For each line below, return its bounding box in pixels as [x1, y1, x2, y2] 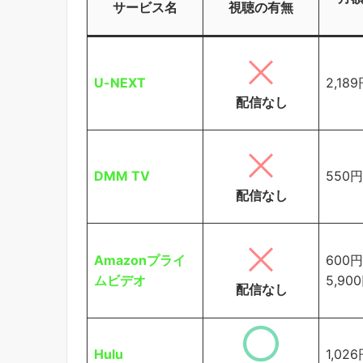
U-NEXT [94, 74, 146, 91]
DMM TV [94, 167, 150, 184]
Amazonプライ [94, 251, 186, 268]
